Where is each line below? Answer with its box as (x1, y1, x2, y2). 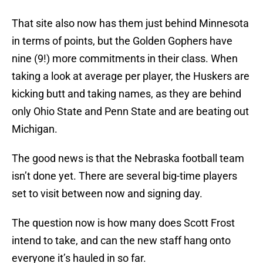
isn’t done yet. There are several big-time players (12, 170, 237, 183)
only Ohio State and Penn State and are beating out (12, 105, 249, 118)
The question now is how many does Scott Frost (12, 217, 235, 230)
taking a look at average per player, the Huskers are (12, 70, 249, 83)
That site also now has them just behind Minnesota (12, 17, 249, 30)
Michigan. (12, 123, 58, 136)
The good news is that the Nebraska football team (12, 152, 244, 165)
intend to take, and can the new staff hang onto (12, 234, 231, 247)
